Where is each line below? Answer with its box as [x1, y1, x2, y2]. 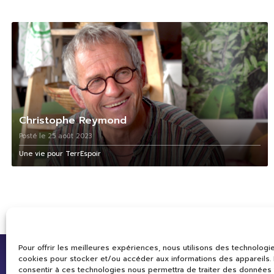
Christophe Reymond [18, 112, 127, 128]
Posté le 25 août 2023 [18, 130, 92, 141]
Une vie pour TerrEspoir [18, 148, 101, 159]
